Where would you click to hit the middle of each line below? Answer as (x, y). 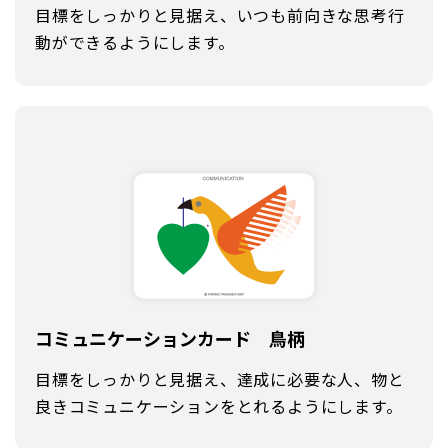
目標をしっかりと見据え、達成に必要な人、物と (220, 378)
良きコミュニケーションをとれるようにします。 (219, 405)
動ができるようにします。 (135, 41)
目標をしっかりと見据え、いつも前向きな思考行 (220, 14)
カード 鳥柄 (251, 337)
